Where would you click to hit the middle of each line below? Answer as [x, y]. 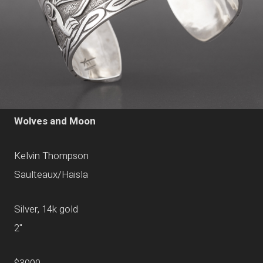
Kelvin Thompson [51, 156]
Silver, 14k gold [46, 210]
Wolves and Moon [55, 121]
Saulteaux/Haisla [51, 175]
